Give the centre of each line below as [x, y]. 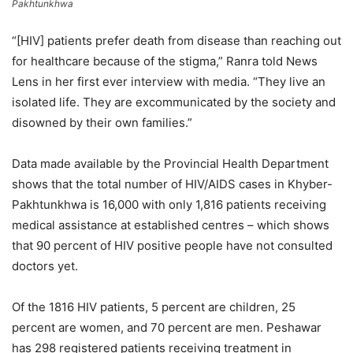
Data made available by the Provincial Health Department [170, 163]
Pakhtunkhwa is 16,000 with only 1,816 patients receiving [169, 204]
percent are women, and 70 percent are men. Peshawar [167, 327]
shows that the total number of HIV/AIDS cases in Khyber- [172, 184]
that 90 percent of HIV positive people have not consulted [172, 245]
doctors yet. [45, 266]
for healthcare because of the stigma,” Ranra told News [165, 61]
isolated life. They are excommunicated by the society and [174, 102]
